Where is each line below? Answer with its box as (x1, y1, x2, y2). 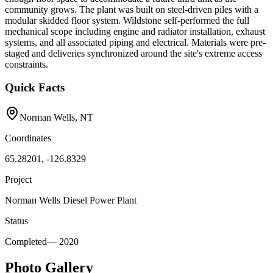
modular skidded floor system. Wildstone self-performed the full (5, 15, 249, 26)
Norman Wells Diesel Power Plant (5, 195, 136, 206)
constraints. (5, 58, 48, 69)
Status (5, 216, 28, 227)
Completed (5, 236, 47, 247)
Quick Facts (5, 81, 65, 94)
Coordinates (5, 133, 51, 144)
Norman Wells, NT (19, 112, 93, 123)
